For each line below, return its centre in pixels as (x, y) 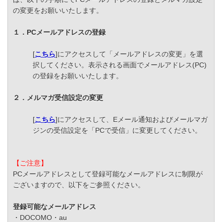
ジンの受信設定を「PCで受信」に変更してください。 (117, 131)
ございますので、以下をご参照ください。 (79, 185)
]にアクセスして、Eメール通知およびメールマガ (132, 120)
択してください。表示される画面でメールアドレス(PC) (120, 65)
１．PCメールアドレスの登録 (59, 32)
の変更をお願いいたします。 (58, 11)
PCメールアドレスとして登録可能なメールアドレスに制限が (108, 174)
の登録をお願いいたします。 (78, 76)
